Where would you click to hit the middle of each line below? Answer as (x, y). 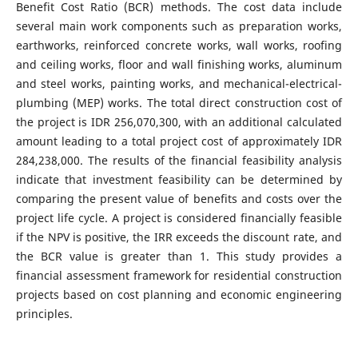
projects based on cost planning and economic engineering (179, 294)
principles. (44, 313)
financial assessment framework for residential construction (179, 275)
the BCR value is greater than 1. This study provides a (179, 256)
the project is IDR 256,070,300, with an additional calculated (179, 121)
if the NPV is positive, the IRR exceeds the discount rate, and (179, 237)
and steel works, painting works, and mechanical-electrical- (179, 83)
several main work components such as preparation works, (179, 26)
